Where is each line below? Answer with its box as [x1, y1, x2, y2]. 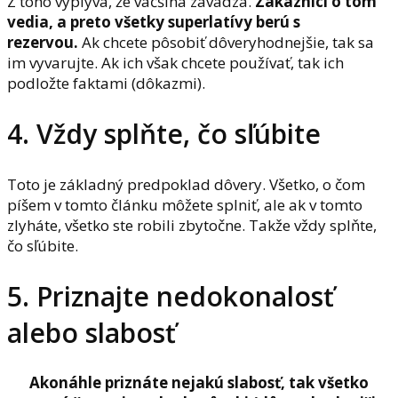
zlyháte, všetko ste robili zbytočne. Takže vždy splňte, [7, 214, 377, 235]
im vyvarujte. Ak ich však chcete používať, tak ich [7, 52, 344, 73]
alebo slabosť [7, 314, 176, 351]
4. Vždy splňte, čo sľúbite [7, 115, 321, 152]
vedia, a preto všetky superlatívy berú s [7, 11, 300, 32]
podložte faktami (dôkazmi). [7, 72, 205, 93]
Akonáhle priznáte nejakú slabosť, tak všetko [29, 372, 369, 394]
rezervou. [7, 31, 78, 52]
